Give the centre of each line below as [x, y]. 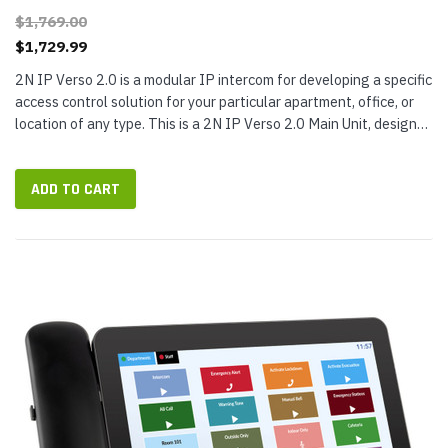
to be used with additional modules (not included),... [178, 145]
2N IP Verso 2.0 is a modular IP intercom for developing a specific [223, 79]
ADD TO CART [75, 189]
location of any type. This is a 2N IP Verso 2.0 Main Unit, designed [224, 123]
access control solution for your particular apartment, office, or [214, 101]
